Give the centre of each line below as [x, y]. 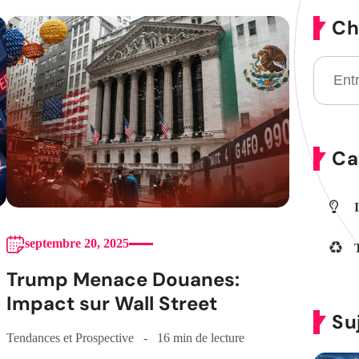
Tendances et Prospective [70, 338]
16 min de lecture [200, 338]
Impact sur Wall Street [111, 304]
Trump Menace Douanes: [123, 280]
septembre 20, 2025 [77, 244]
